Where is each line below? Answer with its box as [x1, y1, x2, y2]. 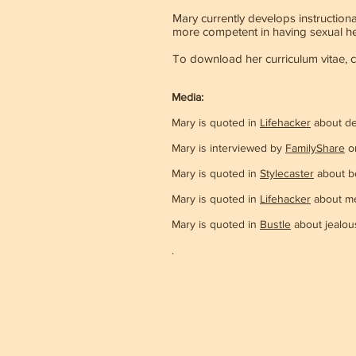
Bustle [260, 218, 291, 230]
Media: [172, 91, 203, 103]
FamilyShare [285, 141, 345, 154]
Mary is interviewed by [172, 141, 285, 154]
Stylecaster [260, 167, 314, 180]
